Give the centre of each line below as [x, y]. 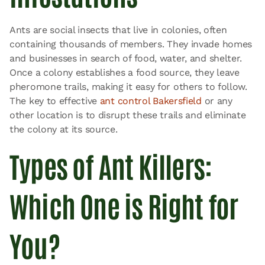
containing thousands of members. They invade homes [131, 44]
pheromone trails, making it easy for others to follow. [128, 87]
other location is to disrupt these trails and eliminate [128, 115]
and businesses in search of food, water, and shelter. [126, 58]
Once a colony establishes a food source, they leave [125, 72]
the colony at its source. [64, 129]
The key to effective [55, 101]
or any [217, 101]
